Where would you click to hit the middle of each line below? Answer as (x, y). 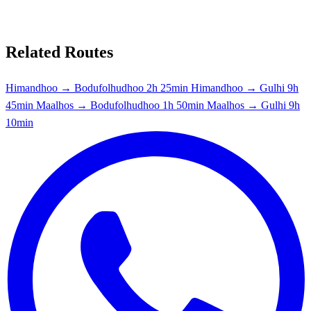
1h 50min (183, 105)
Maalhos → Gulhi (246, 105)
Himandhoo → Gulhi (238, 87)
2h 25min (167, 87)
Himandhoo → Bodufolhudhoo (75, 87)
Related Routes (59, 52)
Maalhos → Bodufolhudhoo (98, 105)
